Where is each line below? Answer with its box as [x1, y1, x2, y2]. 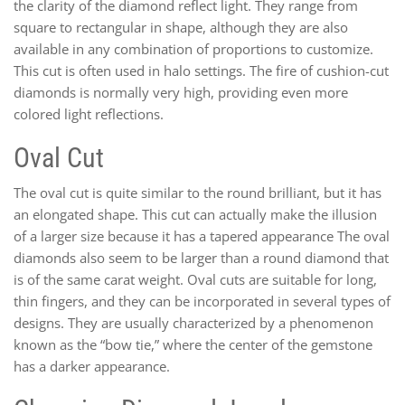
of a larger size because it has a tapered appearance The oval [14, 226, 390, 245]
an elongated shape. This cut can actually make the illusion [14, 204, 377, 223]
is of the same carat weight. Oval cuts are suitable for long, [14, 269, 377, 288]
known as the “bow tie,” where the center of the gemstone [14, 334, 372, 353]
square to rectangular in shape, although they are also [14, 17, 348, 36]
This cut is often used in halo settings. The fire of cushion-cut [14, 61, 389, 80]
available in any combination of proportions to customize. [14, 39, 373, 58]
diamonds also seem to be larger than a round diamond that [14, 248, 389, 267]
